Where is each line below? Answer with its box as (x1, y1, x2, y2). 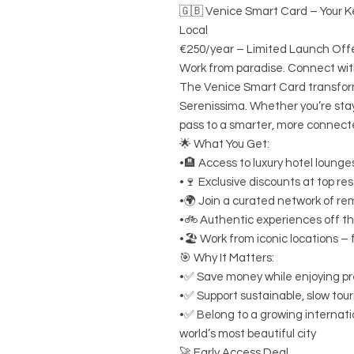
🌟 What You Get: (179, 137, 269, 150)
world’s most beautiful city (179, 327, 316, 340)
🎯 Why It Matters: (179, 251, 274, 264)
